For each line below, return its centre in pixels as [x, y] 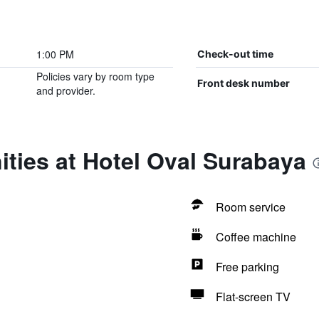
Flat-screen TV [253, 297]
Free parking [247, 267]
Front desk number [243, 83]
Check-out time [235, 54]
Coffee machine [256, 237]
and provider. [66, 90]
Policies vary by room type [95, 76]
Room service [250, 207]
